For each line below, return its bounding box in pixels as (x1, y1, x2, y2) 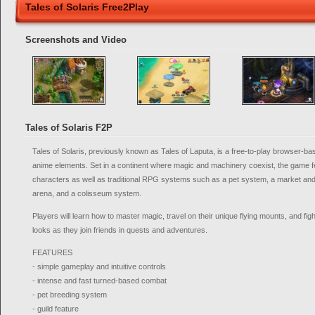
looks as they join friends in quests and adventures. (32, 226, 207, 234)
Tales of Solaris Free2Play (25, 1, 149, 13)
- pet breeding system (32, 290, 107, 299)
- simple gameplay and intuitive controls (32, 262, 166, 271)
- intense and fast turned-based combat (32, 276, 167, 285)
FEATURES (32, 248, 72, 257)
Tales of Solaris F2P (25, 122, 112, 133)
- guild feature (32, 304, 79, 313)
